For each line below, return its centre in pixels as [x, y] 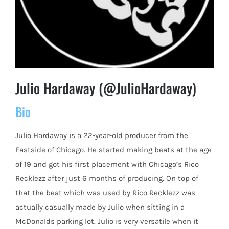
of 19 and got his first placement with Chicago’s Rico [107, 164]
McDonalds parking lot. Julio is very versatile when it [107, 221]
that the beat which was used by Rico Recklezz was [105, 192]
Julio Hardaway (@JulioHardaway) [106, 88]
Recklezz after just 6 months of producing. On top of [107, 178]
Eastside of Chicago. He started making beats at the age [113, 150]
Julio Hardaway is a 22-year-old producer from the [102, 135]
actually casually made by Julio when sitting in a [100, 207]
